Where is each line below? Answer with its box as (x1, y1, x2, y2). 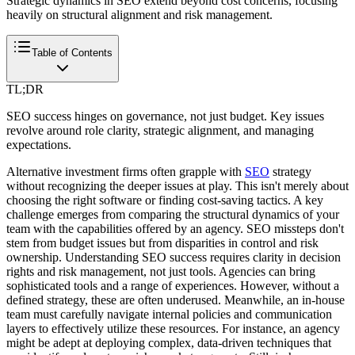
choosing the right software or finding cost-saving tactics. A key (6, 193, 323, 207)
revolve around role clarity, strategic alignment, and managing (6, 123, 314, 137)
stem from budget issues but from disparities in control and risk (6, 235, 319, 250)
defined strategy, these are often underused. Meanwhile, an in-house (6, 292, 345, 307)
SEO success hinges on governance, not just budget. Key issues (6, 109, 324, 123)
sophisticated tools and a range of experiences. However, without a (6, 278, 339, 292)
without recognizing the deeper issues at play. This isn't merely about (6, 178, 349, 193)
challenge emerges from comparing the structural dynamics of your (6, 207, 339, 221)
